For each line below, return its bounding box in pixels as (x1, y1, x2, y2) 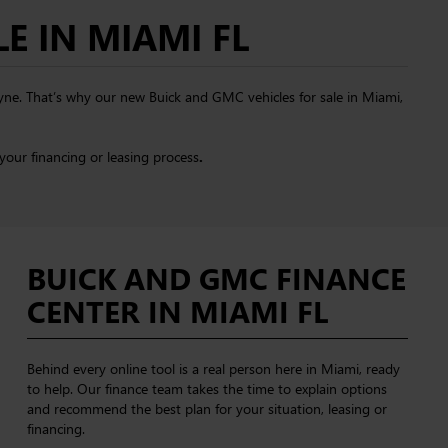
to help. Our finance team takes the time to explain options (26, 379, 387, 398)
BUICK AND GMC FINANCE (26, 258, 406, 298)
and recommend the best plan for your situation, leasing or (26, 399, 387, 418)
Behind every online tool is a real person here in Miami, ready (26, 359, 400, 378)
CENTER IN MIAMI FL (26, 291, 328, 331)
